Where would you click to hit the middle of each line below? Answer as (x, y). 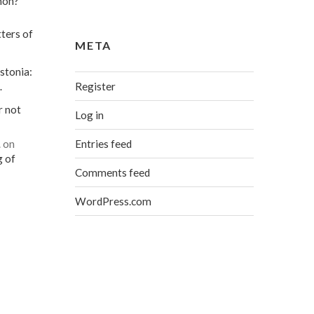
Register (96, 86)
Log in (90, 115)
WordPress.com (114, 201)
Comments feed (113, 172)
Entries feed (104, 143)
